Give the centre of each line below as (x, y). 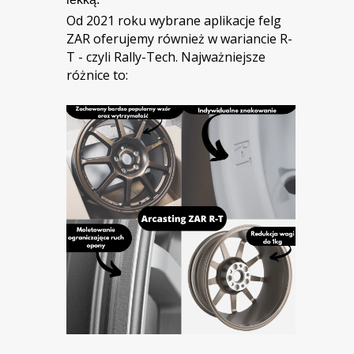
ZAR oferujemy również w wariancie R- (179, 39)
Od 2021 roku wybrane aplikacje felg (174, 21)
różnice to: (97, 75)
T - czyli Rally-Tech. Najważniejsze (166, 57)
